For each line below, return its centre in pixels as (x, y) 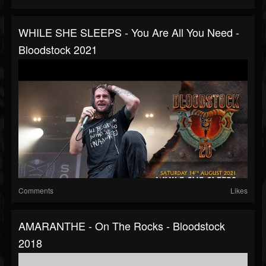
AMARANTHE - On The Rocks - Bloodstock (122, 226)
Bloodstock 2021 (58, 50)
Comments (36, 191)
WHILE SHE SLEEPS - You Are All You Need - (129, 32)
